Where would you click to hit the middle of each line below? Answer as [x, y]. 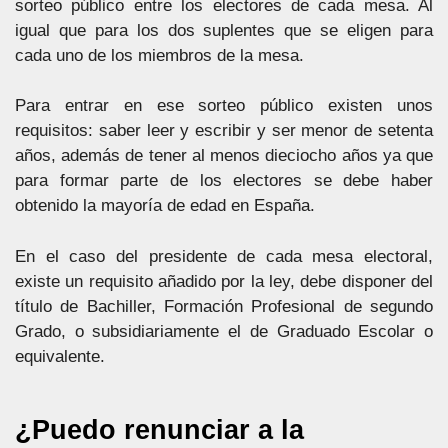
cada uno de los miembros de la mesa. [159, 55]
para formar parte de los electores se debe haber [224, 180]
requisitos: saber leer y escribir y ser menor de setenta [224, 130]
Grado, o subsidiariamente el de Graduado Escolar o [224, 331]
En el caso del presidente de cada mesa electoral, [224, 256]
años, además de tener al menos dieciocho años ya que [224, 155]
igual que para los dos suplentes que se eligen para [224, 30]
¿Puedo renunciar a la [159, 430]
